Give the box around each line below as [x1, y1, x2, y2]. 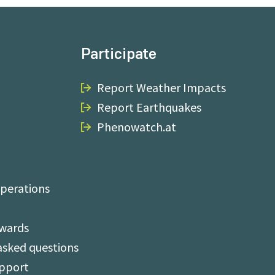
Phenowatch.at [96, 119, 176, 134]
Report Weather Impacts [96, 80, 226, 95]
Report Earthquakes [96, 99, 201, 115]
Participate [80, 44, 157, 64]
